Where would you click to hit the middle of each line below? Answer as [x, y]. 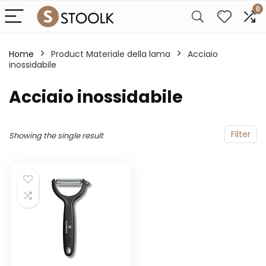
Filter [241, 134]
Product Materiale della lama [111, 54]
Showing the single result [56, 136]
